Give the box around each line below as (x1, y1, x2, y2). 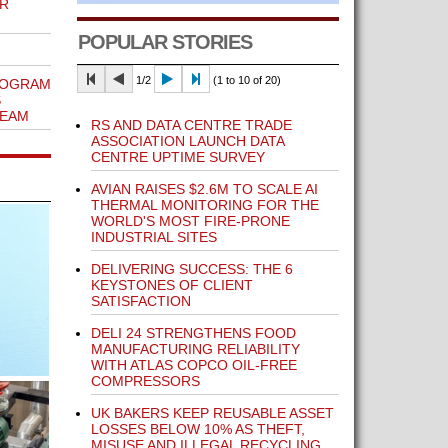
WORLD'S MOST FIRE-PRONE (90, 213, 290, 229)
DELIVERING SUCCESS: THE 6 (90, 261, 293, 277)
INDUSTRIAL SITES (90, 229, 217, 245)
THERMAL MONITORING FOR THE (90, 197, 319, 213)
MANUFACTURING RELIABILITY (90, 341, 300, 357)
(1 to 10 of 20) (209, 74, 281, 86)
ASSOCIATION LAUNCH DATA (90, 133, 284, 149)
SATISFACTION (90, 293, 191, 309)
